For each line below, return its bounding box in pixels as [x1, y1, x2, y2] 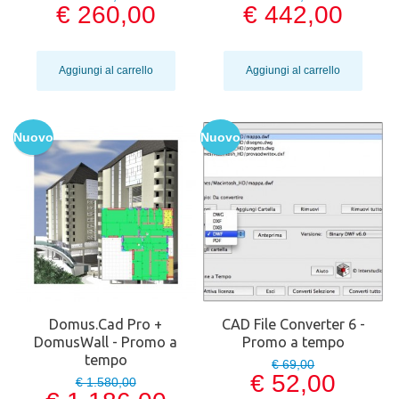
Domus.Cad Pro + [49, 316, 163, 333]
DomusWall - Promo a [34, 334, 178, 351]
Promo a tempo [241, 334, 345, 351]
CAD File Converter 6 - [221, 316, 365, 333]
